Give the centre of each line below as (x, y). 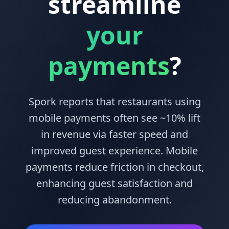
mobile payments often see (94, 118)
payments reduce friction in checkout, (114, 167)
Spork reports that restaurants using (114, 101)
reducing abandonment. (114, 200)
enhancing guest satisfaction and (114, 183)
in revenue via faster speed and (114, 134)
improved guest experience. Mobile (114, 151)
